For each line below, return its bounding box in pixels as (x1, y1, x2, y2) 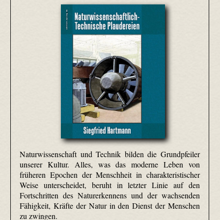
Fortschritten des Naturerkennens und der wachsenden (20, 190, 200, 201)
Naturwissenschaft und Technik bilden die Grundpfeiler (20, 149, 200, 160)
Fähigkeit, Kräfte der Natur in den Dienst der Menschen (20, 200, 200, 211)
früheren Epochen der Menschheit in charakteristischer (20, 169, 200, 180)
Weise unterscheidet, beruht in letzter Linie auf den (20, 180, 200, 191)
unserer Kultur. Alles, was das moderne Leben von (20, 159, 200, 170)
